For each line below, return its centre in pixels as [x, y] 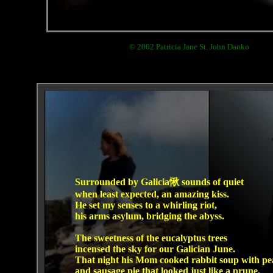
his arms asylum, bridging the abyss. [149, 216]
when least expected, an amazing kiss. [152, 194]
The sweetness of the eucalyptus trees [151, 238]
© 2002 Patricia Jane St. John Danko [189, 47]
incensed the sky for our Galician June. [155, 249]
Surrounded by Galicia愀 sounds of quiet [159, 182]
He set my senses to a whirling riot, [146, 205]
